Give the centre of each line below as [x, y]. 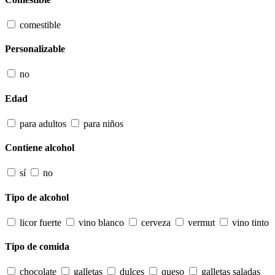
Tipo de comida [37, 247]
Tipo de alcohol [37, 197]
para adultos [43, 123]
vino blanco [101, 222]
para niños [103, 123]
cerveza [156, 222]
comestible [40, 25]
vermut [201, 222]
